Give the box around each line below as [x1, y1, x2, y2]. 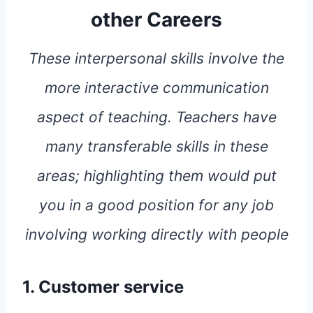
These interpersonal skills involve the [29, 50, 284, 68]
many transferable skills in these [45, 138, 268, 156]
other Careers [91, 8, 222, 32]
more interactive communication [44, 79, 269, 97]
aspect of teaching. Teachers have [36, 108, 277, 126]
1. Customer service [22, 277, 184, 298]
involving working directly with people [24, 226, 289, 244]
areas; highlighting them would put [36, 167, 277, 185]
